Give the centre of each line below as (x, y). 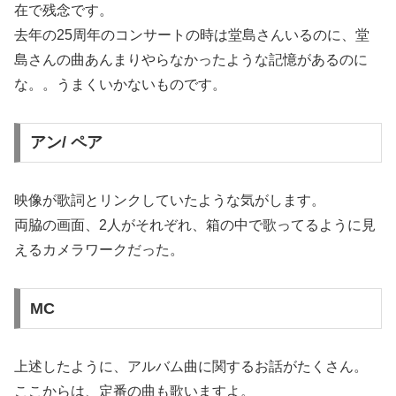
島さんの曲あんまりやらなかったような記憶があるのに (191, 59)
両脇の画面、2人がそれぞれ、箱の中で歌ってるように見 (195, 225)
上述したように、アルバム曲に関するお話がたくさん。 (191, 366)
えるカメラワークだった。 (99, 250)
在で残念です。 (64, 10)
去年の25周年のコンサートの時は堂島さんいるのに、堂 (192, 34)
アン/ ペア (66, 143)
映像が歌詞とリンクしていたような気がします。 (170, 201)
